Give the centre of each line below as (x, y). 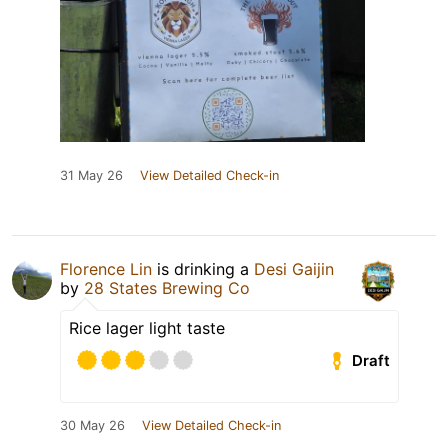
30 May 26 (92, 426)
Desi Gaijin (294, 269)
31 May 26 (91, 176)
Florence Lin (106, 269)
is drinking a (203, 269)
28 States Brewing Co (167, 288)
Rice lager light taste (147, 328)
